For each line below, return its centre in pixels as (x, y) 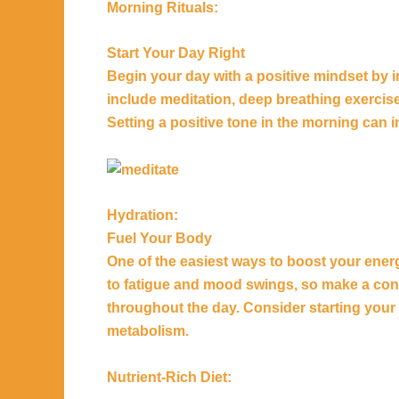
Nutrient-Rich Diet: (169, 377)
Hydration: (142, 216)
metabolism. (148, 331)
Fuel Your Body (159, 239)
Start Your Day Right (176, 53)
